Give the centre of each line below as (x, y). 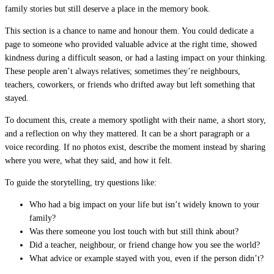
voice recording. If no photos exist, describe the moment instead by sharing (135, 147)
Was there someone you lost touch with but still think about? (134, 231)
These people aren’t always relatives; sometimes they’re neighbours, (123, 71)
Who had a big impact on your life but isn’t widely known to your (144, 204)
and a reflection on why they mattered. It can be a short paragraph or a (127, 133)
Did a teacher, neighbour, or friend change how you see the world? (145, 245)
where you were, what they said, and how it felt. (89, 160)
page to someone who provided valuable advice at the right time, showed (131, 44)
